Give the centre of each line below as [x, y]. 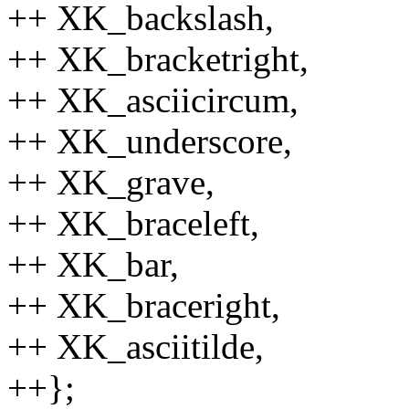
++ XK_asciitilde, [136, 346]
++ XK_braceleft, [133, 223]
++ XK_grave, [111, 182]
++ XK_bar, [93, 264]
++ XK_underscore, [150, 141]
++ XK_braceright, [144, 305]
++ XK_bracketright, [158, 58]
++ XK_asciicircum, [153, 100]
